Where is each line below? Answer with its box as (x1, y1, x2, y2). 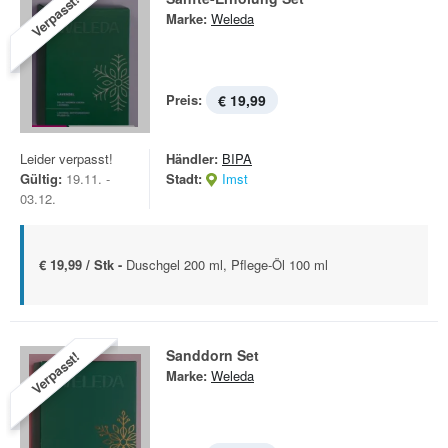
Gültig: (20, 169, 62, 188)
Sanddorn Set (166, 345, 259, 365)
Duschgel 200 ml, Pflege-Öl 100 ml (126, 255, 328, 274)
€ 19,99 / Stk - (39, 255, 126, 274)
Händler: (166, 149, 218, 168)
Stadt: (166, 169, 202, 188)
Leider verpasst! (20, 149, 113, 168)
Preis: (166, 90, 202, 109)
